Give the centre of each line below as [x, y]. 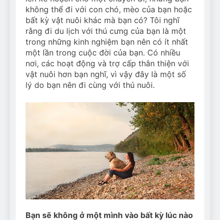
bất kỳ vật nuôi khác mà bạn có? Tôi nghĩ [102, 20]
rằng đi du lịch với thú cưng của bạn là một [106, 31]
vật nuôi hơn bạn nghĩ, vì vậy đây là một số [106, 74]
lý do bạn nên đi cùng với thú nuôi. [90, 85]
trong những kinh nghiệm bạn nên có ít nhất [107, 41]
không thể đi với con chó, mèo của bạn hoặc [109, 9]
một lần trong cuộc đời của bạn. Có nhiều [103, 52]
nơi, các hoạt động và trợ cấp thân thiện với [107, 63]
